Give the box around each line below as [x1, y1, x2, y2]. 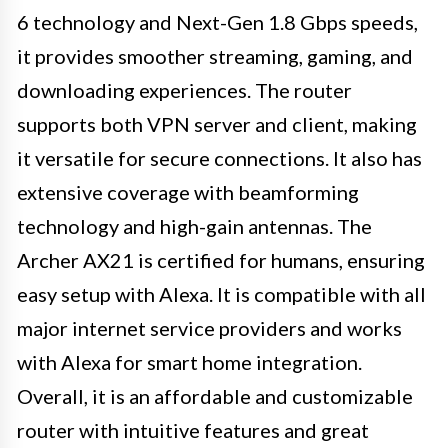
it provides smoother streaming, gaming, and [17, 44, 413, 69]
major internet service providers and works [17, 316, 402, 341]
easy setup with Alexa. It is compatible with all [17, 282, 426, 307]
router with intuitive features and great [17, 418, 369, 443]
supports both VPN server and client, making [17, 112, 417, 137]
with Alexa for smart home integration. [17, 350, 362, 375]
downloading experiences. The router [17, 78, 352, 103]
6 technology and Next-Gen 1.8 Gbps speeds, [17, 10, 418, 35]
